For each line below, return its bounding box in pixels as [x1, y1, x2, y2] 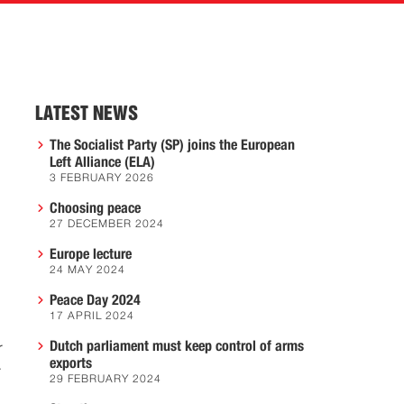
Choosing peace [50, 201, 141, 216]
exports [50, 356, 92, 371]
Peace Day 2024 [50, 293, 141, 308]
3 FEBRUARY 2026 [50, 173, 154, 184]
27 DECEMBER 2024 [50, 219, 164, 230]
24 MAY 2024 [50, 265, 125, 276]
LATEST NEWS [35, 105, 138, 123]
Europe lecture [50, 247, 132, 262]
